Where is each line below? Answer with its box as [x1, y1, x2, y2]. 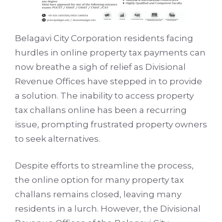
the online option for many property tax [15, 175, 184, 185]
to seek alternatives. [15, 133, 100, 144]
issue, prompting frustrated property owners [15, 119, 207, 129]
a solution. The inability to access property [15, 90, 194, 101]
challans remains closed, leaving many [15, 189, 181, 200]
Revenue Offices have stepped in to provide [15, 76, 202, 86]
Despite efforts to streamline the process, [15, 161, 194, 171]
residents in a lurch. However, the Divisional [15, 204, 201, 214]
